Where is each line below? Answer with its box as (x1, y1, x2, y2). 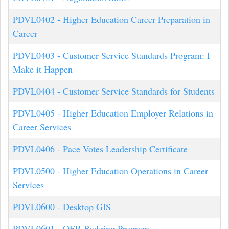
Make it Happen (13, 63, 73, 76)
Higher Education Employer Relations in (63, 107, 213, 120)
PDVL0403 (13, 49, 55, 62)
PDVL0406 (13, 143, 55, 155)
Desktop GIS (63, 200, 111, 213)
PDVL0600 (13, 200, 55, 213)
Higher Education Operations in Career (63, 165, 208, 177)
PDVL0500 (13, 165, 55, 177)
